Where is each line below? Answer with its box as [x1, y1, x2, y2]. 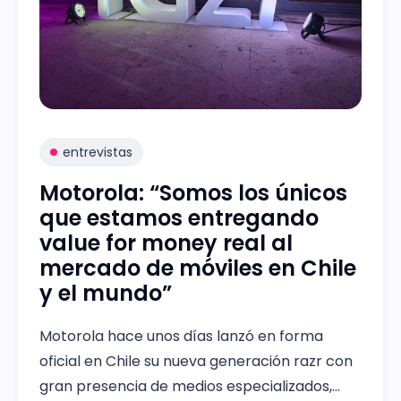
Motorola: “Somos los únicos [39, 178, 347, 208]
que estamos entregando [39, 203, 319, 233]
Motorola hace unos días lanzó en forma [39, 326, 323, 346]
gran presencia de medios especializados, [39, 376, 332, 397]
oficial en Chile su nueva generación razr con [39, 351, 353, 371]
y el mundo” [39, 278, 172, 308]
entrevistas [63, 143, 132, 161]
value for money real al [39, 228, 293, 258]
